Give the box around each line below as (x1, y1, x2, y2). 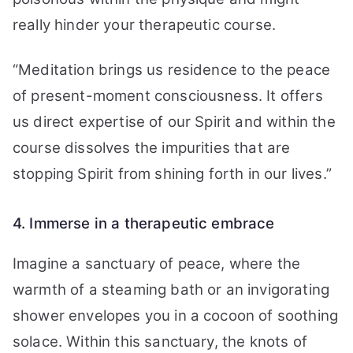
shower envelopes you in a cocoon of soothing (13, 307, 339, 325)
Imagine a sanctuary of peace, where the (13, 255, 301, 273)
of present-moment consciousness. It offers (13, 87, 323, 105)
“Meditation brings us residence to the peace (13, 61, 331, 79)
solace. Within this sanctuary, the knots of (13, 333, 307, 351)
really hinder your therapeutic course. (13, 16, 277, 34)
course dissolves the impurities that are (13, 139, 291, 157)
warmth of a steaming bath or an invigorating (13, 281, 330, 299)
